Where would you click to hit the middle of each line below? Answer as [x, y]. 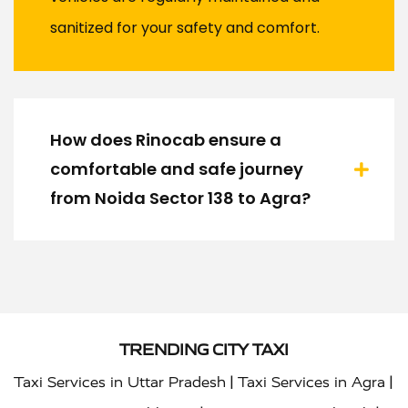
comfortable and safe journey [177, 169]
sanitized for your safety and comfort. [185, 28]
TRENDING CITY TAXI [204, 350]
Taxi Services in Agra [311, 382]
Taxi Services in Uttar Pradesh [120, 382]
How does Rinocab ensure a [166, 140]
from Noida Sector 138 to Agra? [180, 199]
